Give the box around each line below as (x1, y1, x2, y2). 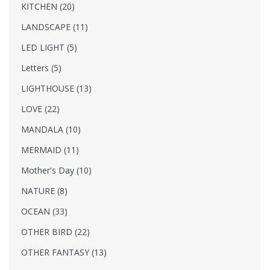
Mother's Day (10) (21, 164, 92, 176)
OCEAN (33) (21, 205, 67, 217)
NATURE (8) (21, 184, 67, 196)
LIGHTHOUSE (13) (21, 82, 92, 94)
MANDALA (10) (21, 123, 81, 135)
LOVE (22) (21, 102, 60, 115)
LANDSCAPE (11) (21, 20, 88, 33)
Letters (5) (21, 61, 61, 74)
